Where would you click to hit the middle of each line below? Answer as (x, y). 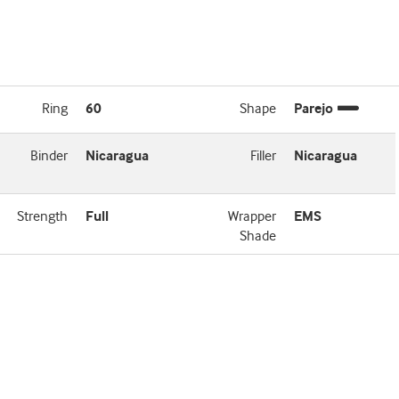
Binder (49, 156)
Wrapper (252, 217)
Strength (43, 217)
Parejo (313, 109)
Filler (263, 156)
